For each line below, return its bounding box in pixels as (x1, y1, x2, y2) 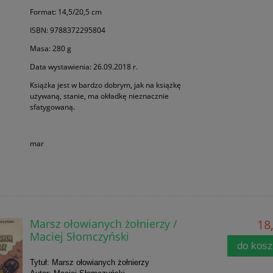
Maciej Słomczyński (29, 228, 129, 244)
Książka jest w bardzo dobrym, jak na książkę (29, 79, 181, 90)
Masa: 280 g (29, 43, 71, 54)
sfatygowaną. (29, 101, 75, 112)
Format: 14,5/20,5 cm (29, 6, 102, 17)
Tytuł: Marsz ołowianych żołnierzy (29, 257, 149, 267)
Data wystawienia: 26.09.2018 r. (29, 61, 138, 72)
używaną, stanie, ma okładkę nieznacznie (29, 90, 169, 101)
